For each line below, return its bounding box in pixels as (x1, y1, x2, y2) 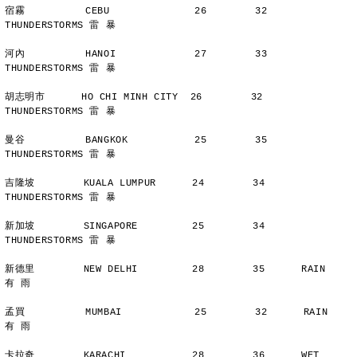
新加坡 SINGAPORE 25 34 (5, 221, 265, 232)
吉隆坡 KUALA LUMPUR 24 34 (5, 178, 265, 189)
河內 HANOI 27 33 (5, 49, 268, 60)
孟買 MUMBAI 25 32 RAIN (5, 307, 328, 318)
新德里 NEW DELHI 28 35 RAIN (5, 264, 326, 275)
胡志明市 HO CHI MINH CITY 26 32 (5, 92, 264, 103)
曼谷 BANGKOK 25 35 (5, 135, 268, 146)
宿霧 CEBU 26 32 (5, 6, 268, 17)
